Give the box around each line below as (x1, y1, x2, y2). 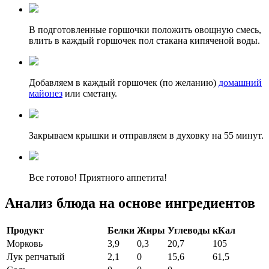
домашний (219, 77, 262, 88)
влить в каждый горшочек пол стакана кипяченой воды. (29, 35, 260, 46)
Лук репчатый (7, 252, 65, 262)
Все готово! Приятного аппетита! (29, 172, 167, 183)
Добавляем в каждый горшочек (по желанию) (29, 77, 219, 88)
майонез (29, 88, 62, 99)
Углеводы (168, 225, 210, 236)
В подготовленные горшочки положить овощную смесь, (29, 25, 261, 35)
